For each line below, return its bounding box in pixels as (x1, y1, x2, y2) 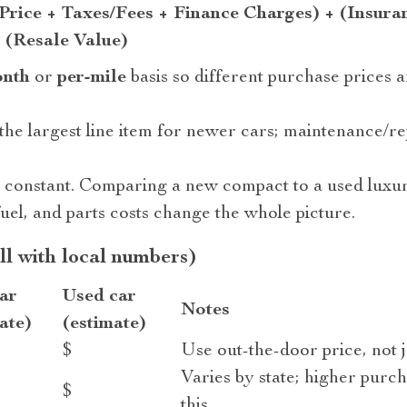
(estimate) (62, 315, 146, 333)
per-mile (56, 69, 126, 87)
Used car (62, 288, 136, 306)
